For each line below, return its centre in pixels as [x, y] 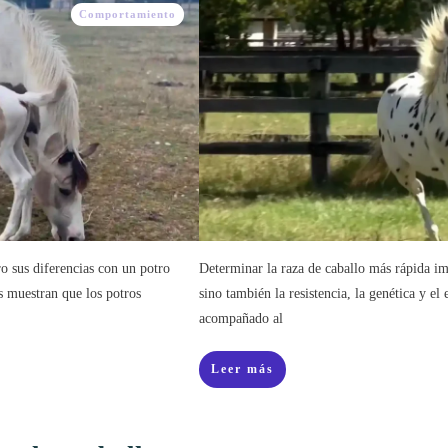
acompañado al [241, 318]
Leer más [242, 369]
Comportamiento [127, 14]
